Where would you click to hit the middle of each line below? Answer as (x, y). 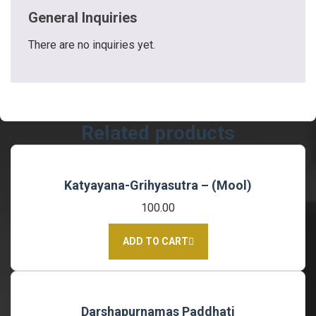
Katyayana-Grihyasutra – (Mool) (158, 185)
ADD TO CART (155, 241)
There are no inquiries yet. (92, 45)
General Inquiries (83, 18)
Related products (158, 133)
